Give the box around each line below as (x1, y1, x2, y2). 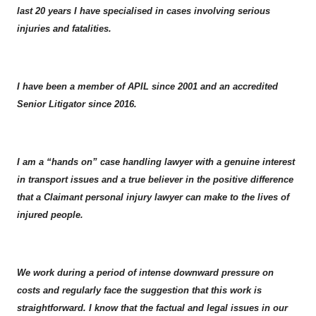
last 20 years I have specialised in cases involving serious (17, 6, 270, 16)
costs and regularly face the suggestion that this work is (17, 285, 262, 296)
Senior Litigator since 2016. (17, 99, 137, 109)
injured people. (17, 209, 83, 220)
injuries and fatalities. (17, 23, 111, 34)
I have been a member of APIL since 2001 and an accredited (17, 81, 278, 92)
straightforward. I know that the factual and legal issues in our (17, 303, 288, 313)
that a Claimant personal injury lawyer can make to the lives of (17, 192, 289, 202)
